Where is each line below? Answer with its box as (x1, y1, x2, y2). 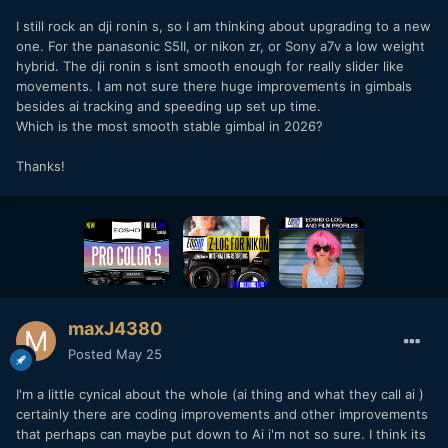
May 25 (116, 345, 162, 362)
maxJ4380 (68, 317, 162, 339)
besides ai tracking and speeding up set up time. (16, 98, 325, 115)
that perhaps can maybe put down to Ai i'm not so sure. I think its (16, 425, 426, 442)
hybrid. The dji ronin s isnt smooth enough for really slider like (16, 58, 404, 75)
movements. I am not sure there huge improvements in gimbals (16, 78, 412, 95)
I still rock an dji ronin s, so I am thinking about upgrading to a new (16, 18, 431, 35)
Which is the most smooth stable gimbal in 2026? (16, 118, 323, 135)
